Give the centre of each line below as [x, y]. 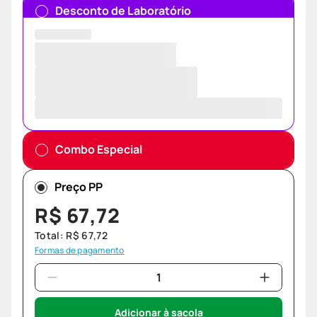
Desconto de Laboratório [123, 11]
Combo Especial [99, 150]
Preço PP [79, 187]
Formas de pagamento [80, 250]
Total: [51, 236]
